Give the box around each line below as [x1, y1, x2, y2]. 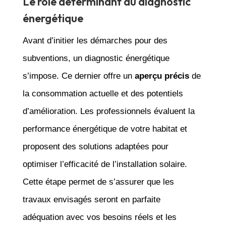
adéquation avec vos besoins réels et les [22, 212, 177, 222]
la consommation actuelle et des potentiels [22, 88, 183, 98]
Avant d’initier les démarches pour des [22, 35, 167, 45]
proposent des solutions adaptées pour [22, 141, 168, 151]
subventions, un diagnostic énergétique [22, 53, 169, 63]
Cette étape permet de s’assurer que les [22, 177, 174, 187]
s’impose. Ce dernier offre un [22, 71, 135, 81]
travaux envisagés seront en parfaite [22, 194, 160, 204]
